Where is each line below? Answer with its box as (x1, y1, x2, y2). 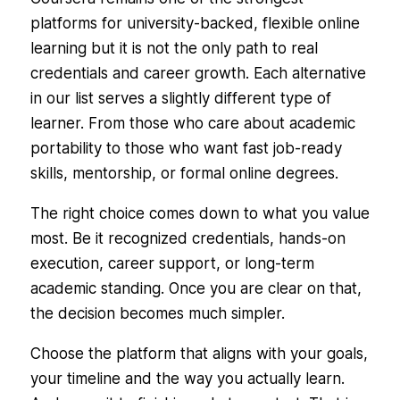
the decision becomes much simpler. (29, 304, 285, 322)
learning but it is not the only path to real (29, 38, 318, 57)
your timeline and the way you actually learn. (29, 369, 345, 387)
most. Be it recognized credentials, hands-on (29, 229, 346, 247)
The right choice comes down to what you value (29, 204, 370, 222)
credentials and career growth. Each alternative (29, 63, 366, 82)
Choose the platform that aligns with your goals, (29, 344, 368, 362)
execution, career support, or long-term (29, 254, 314, 272)
